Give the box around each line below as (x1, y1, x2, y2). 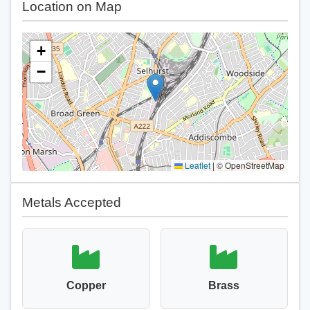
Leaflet (183, 159, 210, 171)
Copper (66, 280, 106, 291)
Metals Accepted (22, 195, 121, 210)
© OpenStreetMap (215, 159, 284, 171)
